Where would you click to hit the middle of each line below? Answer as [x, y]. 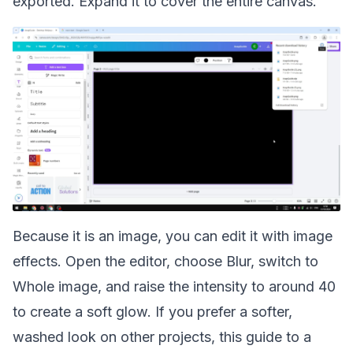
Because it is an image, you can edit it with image [173, 236]
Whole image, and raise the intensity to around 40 [174, 286]
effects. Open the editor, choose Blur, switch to [165, 261]
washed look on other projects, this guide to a [162, 337]
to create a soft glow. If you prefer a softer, [152, 312]
